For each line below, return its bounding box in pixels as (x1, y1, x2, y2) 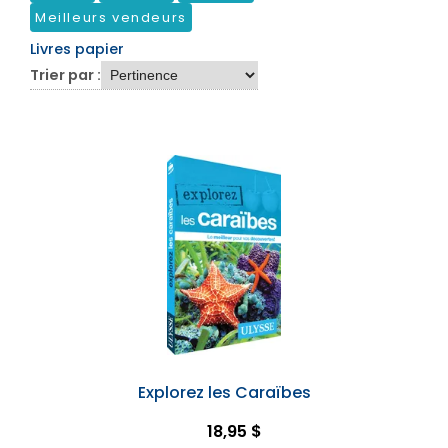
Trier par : (30, 65, 101, 85)
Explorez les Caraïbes (137, 381, 311, 404)
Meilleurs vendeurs (35, 8, 187, 27)
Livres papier (30, 39, 124, 59)
